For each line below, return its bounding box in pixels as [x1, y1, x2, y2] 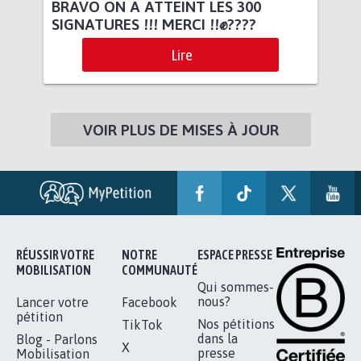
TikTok [122, 317, 163, 333]
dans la [197, 331, 238, 346]
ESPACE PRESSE [197, 247, 272, 263]
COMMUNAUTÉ [122, 263, 197, 278]
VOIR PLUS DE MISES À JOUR [82, 121, 279, 139]
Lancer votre [16, 295, 89, 310]
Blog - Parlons [16, 332, 98, 347]
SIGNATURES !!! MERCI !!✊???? [52, 15, 256, 34]
